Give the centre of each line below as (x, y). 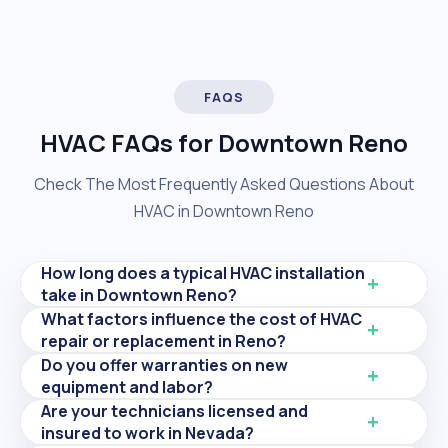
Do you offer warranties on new (164, 364)
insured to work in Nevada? (147, 432)
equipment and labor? (127, 386)
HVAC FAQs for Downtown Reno (224, 142)
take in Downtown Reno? (139, 294)
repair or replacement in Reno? (163, 340)
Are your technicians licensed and (174, 410)
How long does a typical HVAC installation (203, 272)
